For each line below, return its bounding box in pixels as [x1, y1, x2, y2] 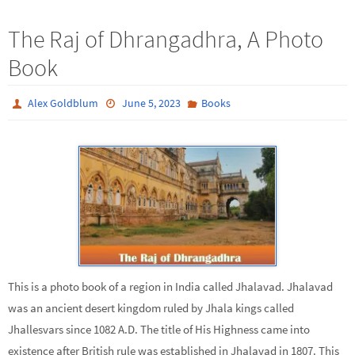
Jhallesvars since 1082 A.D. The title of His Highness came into [8, 321, 310, 337]
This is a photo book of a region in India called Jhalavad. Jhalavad [8, 278, 333, 294]
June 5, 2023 [121, 96, 181, 111]
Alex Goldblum [28, 96, 99, 111]
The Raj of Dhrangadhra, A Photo [8, 24, 323, 55]
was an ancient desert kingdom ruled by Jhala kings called [8, 300, 294, 315]
